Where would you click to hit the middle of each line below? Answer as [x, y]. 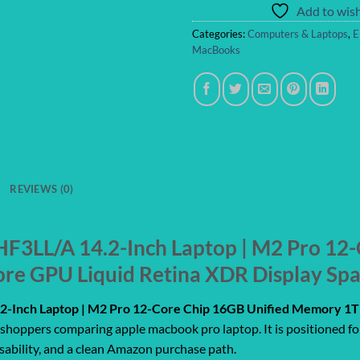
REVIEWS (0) [42, 189]
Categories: [220, 34]
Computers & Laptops [298, 34]
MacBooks [216, 50]
